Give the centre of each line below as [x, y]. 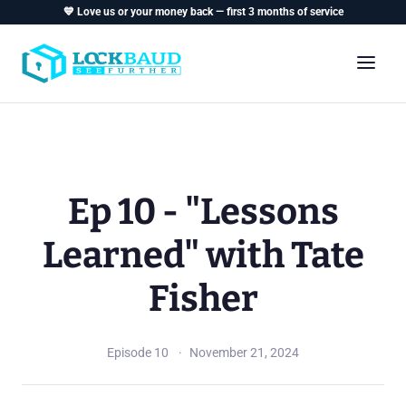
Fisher [203, 299]
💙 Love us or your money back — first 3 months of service [203, 12]
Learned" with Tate [203, 256]
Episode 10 [138, 353]
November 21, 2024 [244, 353]
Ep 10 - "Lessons [203, 212]
